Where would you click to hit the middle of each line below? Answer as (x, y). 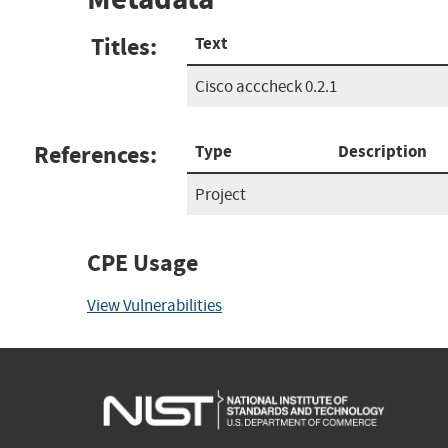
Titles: (124, 46)
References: (95, 154)
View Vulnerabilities (154, 305)
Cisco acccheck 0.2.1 (266, 86)
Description (382, 151)
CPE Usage (142, 262)
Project (220, 194)
